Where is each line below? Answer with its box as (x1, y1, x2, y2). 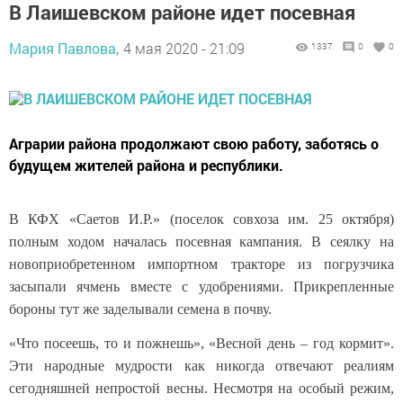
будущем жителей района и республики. (9, 156, 283, 175)
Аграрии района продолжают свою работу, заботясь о (9, 134, 379, 154)
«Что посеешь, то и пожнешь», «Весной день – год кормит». (9, 336, 394, 352)
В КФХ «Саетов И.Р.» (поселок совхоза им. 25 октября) (9, 211, 394, 228)
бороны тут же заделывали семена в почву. (9, 301, 272, 318)
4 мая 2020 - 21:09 (123, 39, 245, 58)
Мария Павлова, (9, 39, 119, 58)
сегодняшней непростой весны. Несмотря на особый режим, (9, 381, 394, 397)
